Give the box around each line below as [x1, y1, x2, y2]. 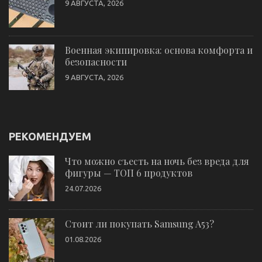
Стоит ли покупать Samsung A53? [65, 217, 214, 230]
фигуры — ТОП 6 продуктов [65, 166, 192, 179]
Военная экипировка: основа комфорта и [65, 43, 253, 56]
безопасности [65, 55, 127, 68]
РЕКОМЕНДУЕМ [9, 130, 91, 142]
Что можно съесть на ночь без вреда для [65, 154, 249, 167]
